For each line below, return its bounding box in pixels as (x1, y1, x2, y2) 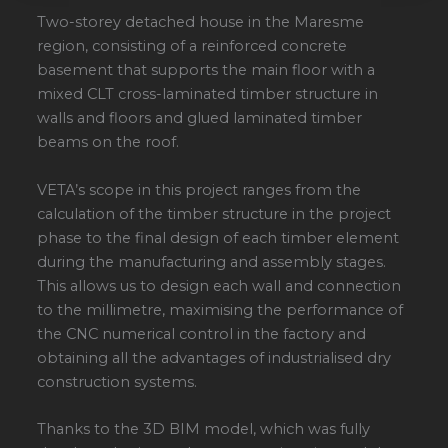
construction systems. (37, 372, 198, 391)
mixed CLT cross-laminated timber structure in (37, 85, 379, 104)
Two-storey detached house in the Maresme (37, 13, 365, 32)
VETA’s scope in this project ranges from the (37, 180, 362, 199)
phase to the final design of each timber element (37, 228, 400, 247)
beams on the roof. (37, 133, 180, 152)
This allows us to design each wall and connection (37, 276, 402, 295)
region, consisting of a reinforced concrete (37, 37, 348, 56)
